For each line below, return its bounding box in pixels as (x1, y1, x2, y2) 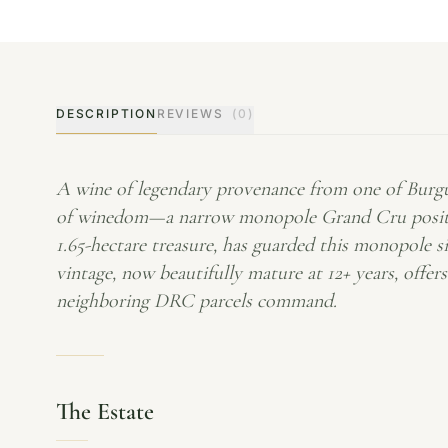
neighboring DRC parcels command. (56, 289, 337, 313)
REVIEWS (156, 106, 229, 121)
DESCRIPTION (56, 106, 157, 121)
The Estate (56, 397, 154, 426)
